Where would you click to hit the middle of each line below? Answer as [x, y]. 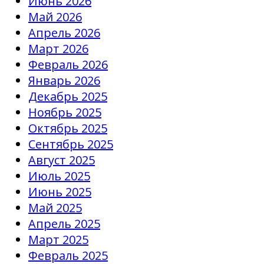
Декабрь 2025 [68, 96]
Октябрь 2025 [68, 128]
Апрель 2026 [64, 32]
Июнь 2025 [60, 192]
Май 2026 [55, 16]
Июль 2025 [59, 176]
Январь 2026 [64, 80]
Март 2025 [58, 239]
